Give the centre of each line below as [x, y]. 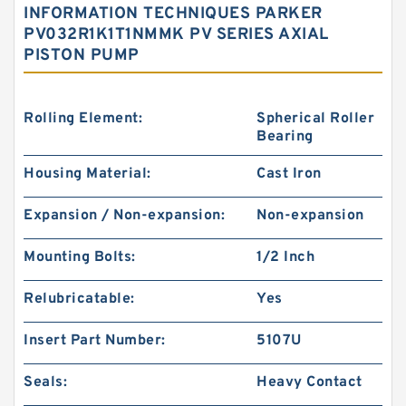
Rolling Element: [83, 119]
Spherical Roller [316, 119]
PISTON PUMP [82, 56]
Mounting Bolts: [80, 257]
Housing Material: [87, 174]
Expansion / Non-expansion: [124, 216]
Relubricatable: [79, 299]
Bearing [285, 137]
